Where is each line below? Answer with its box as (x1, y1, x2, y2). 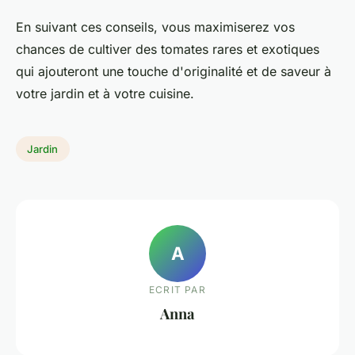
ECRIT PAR (149, 283, 206, 296)
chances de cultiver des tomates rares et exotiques (16, 41, 319, 58)
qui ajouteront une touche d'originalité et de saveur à (16, 63, 331, 80)
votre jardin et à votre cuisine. (16, 86, 194, 102)
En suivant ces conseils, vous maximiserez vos (16, 19, 295, 36)
